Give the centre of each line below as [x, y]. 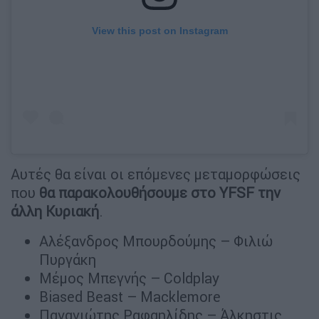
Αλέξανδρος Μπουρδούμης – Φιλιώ [156, 241]
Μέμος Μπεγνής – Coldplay [129, 278]
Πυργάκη [68, 259]
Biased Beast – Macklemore [130, 296]
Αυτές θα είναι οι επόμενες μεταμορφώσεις [156, 174]
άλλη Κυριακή [55, 211]
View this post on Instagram [159, 31]
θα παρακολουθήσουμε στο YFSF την [160, 192]
